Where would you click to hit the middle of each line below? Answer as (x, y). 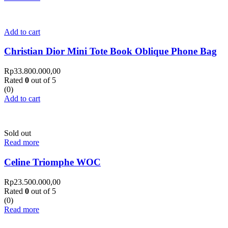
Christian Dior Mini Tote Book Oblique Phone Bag (110, 51)
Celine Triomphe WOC (52, 162)
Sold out (18, 133)
